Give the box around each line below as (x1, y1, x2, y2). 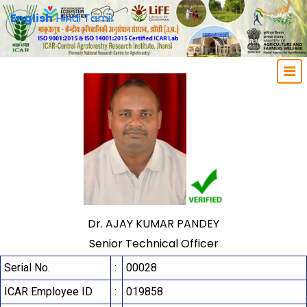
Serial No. (4, 261, 50, 275)
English (10, 10, 53, 26)
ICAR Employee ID (4, 285, 93, 299)
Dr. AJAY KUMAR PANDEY (88, 216, 219, 232)
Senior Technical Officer (88, 236, 219, 252)
